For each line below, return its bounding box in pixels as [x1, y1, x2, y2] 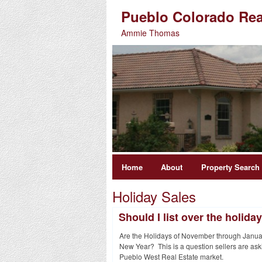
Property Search [201, 161, 260, 173]
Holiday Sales [112, 186, 196, 207]
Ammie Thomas [121, 27, 180, 39]
